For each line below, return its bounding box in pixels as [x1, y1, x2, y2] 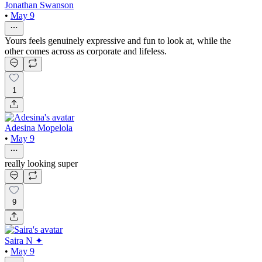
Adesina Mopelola [5, 122, 73, 133]
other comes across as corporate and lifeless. [5, 46, 167, 57]
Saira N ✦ [5, 235, 43, 246]
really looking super [5, 158, 78, 168]
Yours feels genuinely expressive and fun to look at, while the [5, 36, 231, 46]
